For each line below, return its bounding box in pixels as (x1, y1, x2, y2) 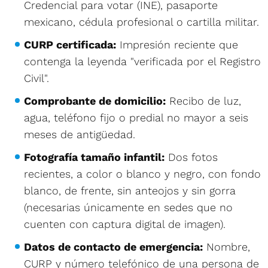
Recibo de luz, (166, 94, 241, 107)
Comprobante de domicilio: (24, 94, 166, 107)
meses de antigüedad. (24, 127, 135, 141)
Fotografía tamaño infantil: (24, 150, 165, 163)
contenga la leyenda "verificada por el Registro (24, 54, 261, 68)
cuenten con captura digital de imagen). (24, 217, 226, 230)
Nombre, (203, 240, 250, 253)
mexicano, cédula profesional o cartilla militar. (24, 15, 259, 28)
